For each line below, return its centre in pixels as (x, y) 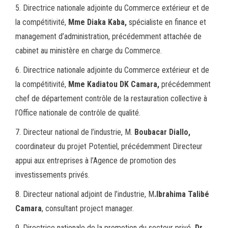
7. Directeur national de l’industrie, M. (75, 132)
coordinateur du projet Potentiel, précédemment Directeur (109, 147)
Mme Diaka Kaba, (97, 22)
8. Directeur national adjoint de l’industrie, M (85, 194)
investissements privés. (52, 175)
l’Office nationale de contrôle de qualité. (78, 113)
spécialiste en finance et (166, 22)
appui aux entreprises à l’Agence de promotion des (96, 161)
